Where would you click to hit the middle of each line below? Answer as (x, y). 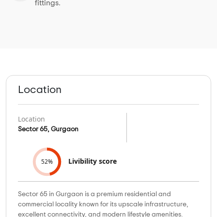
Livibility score (93, 161)
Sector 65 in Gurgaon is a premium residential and (94, 194)
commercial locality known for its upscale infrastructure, (103, 204)
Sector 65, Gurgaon (48, 129)
